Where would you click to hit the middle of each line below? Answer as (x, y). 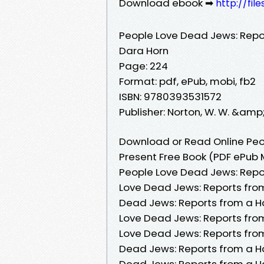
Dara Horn (144, 50)
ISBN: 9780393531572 (170, 96)
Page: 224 (143, 66)
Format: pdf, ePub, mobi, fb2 (187, 81)
